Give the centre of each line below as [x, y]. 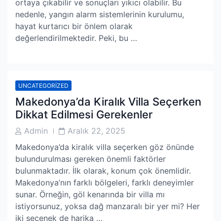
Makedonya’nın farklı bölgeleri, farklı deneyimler [105, 183]
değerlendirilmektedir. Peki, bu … [76, 38]
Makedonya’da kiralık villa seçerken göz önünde [105, 147]
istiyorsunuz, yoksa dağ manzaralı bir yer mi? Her [108, 206]
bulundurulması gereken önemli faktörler [91, 159]
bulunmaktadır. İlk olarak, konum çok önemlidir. [103, 171]
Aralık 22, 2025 [96, 131]
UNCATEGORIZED [43, 86]
